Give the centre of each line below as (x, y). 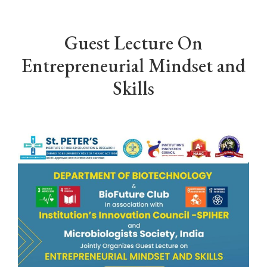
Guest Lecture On (133, 43)
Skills (133, 88)
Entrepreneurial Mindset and (133, 66)
